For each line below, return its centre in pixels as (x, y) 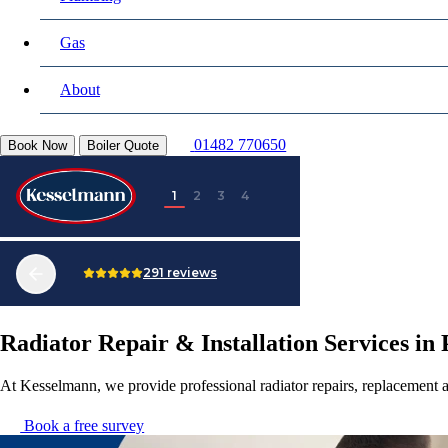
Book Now (37, 146)
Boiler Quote (123, 146)
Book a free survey (82, 425)
